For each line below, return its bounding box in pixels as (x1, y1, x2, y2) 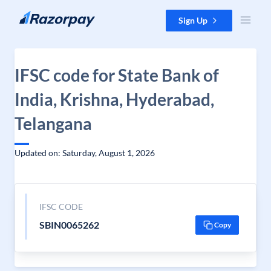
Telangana (15, 113, 92, 134)
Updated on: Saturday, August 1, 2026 (15, 148, 155, 158)
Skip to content (10, 10, 67, 21)
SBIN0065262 (39, 219, 99, 230)
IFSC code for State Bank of (15, 65, 219, 85)
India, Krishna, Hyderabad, (15, 89, 214, 109)
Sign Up (178, 15, 207, 25)
